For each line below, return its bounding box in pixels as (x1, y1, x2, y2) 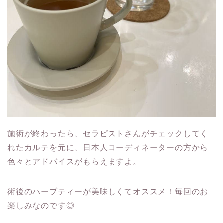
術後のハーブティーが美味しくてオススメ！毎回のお (7, 187, 209, 196)
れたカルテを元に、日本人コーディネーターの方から (7, 143, 209, 152)
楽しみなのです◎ (7, 201, 75, 210)
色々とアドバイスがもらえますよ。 (7, 157, 141, 166)
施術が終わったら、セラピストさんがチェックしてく (7, 129, 209, 138)
